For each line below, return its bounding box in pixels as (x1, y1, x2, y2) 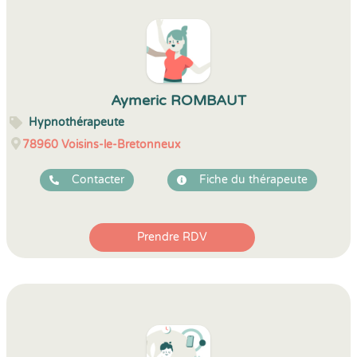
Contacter (72, 173, 124, 186)
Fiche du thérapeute (199, 173, 308, 186)
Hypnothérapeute (29, 116, 124, 129)
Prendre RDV (137, 230, 207, 244)
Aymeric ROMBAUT (111, 92, 246, 109)
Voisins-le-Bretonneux (61, 138, 181, 151)
